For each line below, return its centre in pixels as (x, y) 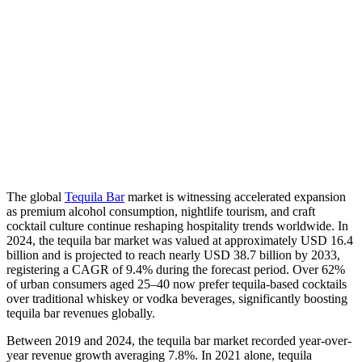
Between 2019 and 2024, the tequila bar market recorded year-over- (179, 341)
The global (36, 197)
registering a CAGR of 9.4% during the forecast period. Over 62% (176, 270)
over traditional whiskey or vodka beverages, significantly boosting (177, 299)
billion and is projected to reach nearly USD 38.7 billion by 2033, (173, 255)
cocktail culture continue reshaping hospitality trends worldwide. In (177, 226)
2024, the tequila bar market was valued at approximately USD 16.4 (180, 241)
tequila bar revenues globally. (81, 314)
